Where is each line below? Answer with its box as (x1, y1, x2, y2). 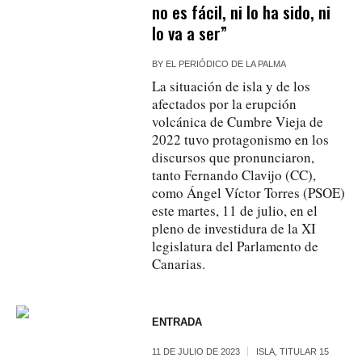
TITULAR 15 (280, 346, 330, 356)
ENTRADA (152, 315, 203, 328)
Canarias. (152, 254, 206, 273)
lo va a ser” (152, 19, 228, 45)
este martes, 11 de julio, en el (152, 200, 318, 220)
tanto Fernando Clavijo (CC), (152, 165, 317, 184)
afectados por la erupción (152, 94, 297, 113)
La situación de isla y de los (152, 76, 311, 95)
